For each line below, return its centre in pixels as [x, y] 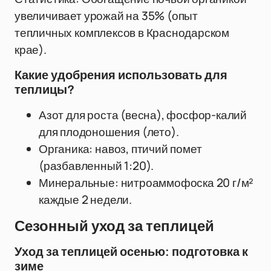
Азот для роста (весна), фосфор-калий [143, 115]
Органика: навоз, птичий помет [120, 149]
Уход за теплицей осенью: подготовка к [131, 252]
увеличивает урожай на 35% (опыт [106, 16]
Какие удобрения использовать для [121, 75]
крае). [31, 50]
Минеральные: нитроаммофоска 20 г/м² [146, 183]
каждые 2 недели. [85, 200]
